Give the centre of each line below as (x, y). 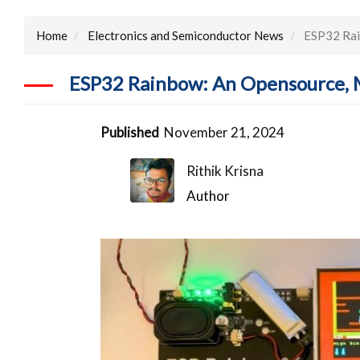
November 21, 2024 (225, 132)
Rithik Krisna (225, 170)
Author (209, 195)
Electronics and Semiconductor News (186, 35)
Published (130, 132)
